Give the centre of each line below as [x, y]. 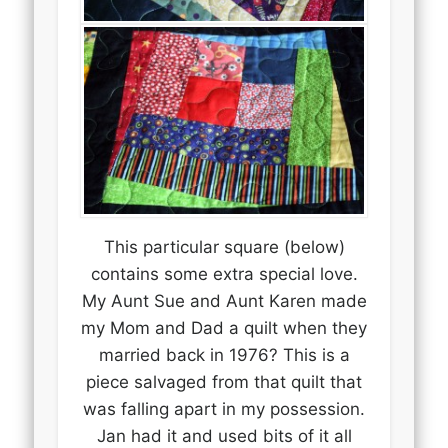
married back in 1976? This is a [224, 354]
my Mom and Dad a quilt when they [224, 327]
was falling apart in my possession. [224, 408]
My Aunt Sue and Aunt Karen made [224, 300]
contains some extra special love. [224, 273]
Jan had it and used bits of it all [224, 435]
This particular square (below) [224, 246]
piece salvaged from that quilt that [224, 381]
